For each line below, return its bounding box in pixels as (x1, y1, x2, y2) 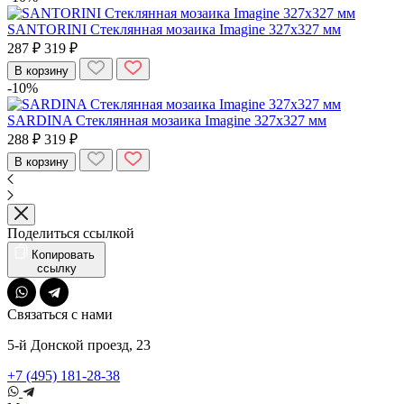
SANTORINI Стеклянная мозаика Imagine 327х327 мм (7, 21, 341, 37)
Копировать (32, 247, 98, 262)
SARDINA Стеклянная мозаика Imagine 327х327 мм (7, 112, 326, 128)
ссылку (36, 261, 77, 275)
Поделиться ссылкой (7, 225, 134, 241)
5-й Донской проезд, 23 (7, 336, 151, 353)
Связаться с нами (7, 306, 113, 322)
